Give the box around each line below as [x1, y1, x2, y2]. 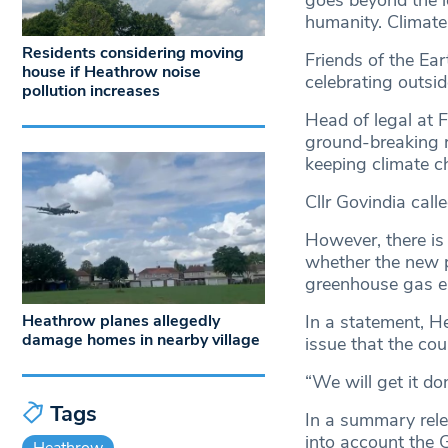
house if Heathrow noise [22, 61, 201, 84]
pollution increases [22, 80, 160, 103]
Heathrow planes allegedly [22, 309, 220, 332]
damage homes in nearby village [22, 328, 264, 351]
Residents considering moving [22, 42, 244, 65]
